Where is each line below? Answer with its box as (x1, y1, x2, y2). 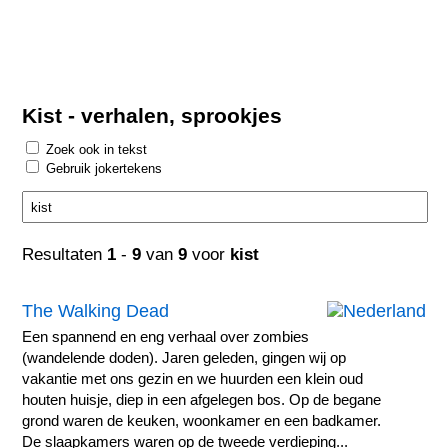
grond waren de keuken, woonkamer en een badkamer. (22, 413, 382, 430)
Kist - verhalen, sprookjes (22, 103, 283, 127)
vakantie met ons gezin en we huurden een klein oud (22, 371, 364, 388)
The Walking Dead (22, 301, 170, 322)
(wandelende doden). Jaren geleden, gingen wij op (22, 350, 347, 367)
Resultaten (22, 244, 108, 264)
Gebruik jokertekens (42, 161, 163, 177)
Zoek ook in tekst (42, 142, 156, 158)
